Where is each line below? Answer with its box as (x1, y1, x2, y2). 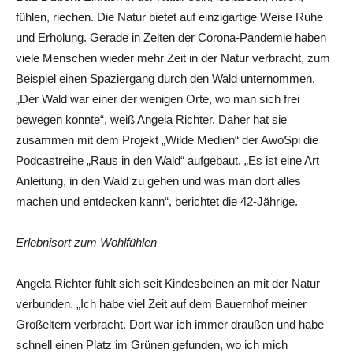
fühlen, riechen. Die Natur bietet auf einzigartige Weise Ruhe (16, 10, 323, 24)
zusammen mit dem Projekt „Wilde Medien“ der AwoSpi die (16, 133, 318, 147)
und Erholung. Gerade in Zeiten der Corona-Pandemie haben (16, 31, 326, 45)
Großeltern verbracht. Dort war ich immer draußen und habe (16, 318, 324, 332)
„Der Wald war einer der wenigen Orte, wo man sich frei (16, 92, 299, 106)
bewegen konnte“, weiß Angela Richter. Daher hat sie (16, 113, 287, 127)
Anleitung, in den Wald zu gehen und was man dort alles (16, 174, 301, 188)
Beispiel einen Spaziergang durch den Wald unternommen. (16, 72, 315, 86)
